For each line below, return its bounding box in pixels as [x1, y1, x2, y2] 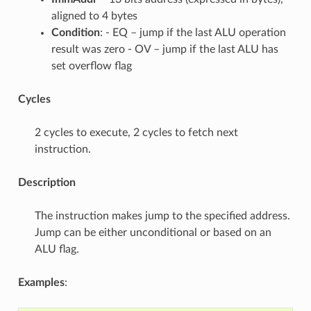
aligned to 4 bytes [51, 10, 137, 22]
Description [17, 176, 76, 188]
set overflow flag [51, 60, 132, 72]
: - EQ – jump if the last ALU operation [99, 26, 286, 38]
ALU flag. [34, 243, 79, 255]
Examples [17, 276, 65, 288]
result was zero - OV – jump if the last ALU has [51, 43, 278, 55]
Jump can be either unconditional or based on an [34, 226, 271, 238]
